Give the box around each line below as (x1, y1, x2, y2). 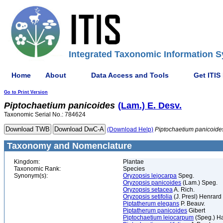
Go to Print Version (4, 90, 48, 95)
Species (123, 165, 145, 172)
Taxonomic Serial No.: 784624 (4, 111, 86, 118)
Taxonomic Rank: (14, 165, 61, 172)
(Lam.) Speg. (181, 179, 218, 186)
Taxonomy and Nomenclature (4, 141, 132, 151)
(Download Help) (107, 126, 153, 133)
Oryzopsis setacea (123, 186, 173, 193)
